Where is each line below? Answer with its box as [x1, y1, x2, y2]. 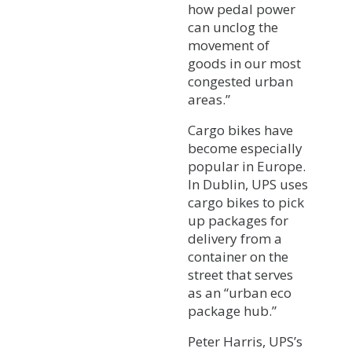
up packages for [188, 211, 288, 229]
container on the [188, 247, 288, 266]
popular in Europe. [188, 156, 306, 175]
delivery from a [188, 229, 282, 247]
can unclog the [188, 17, 278, 36]
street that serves [188, 265, 293, 284]
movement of [188, 35, 269, 54]
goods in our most [188, 53, 301, 72]
